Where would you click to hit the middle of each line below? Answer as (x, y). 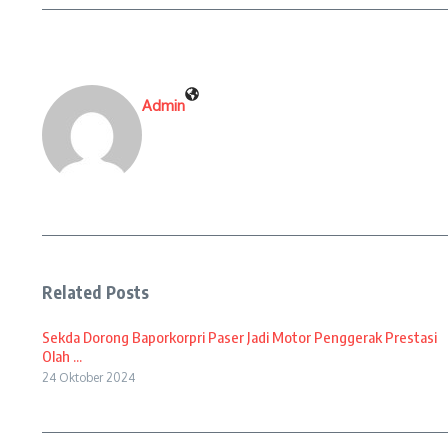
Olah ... (62, 356)
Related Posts (96, 292)
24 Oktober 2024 (88, 377)
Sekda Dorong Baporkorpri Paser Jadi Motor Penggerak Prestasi (239, 337)
